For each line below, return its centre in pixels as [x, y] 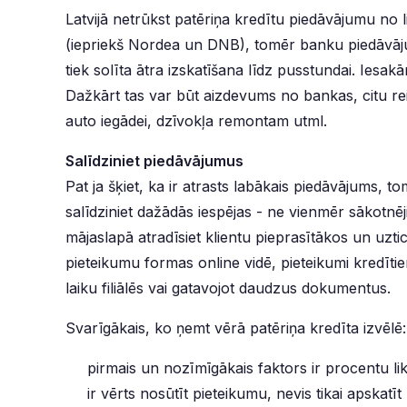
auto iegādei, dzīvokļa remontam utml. [199, 121]
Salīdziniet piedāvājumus [154, 161]
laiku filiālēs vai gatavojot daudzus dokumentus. [228, 288]
